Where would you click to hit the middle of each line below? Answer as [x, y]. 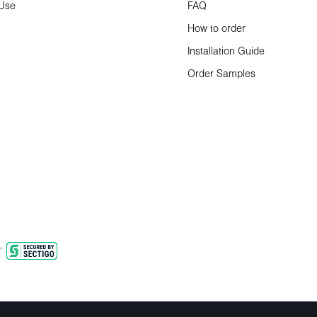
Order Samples [221, 74]
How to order [217, 29]
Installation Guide [226, 52]
